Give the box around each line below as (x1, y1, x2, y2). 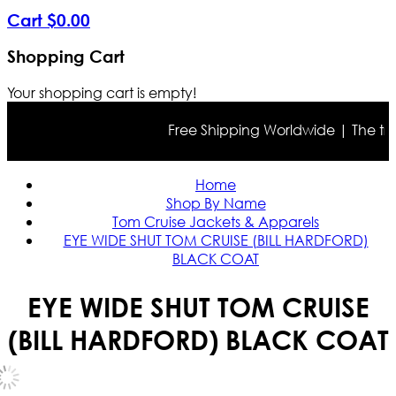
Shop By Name (165, 194, 266, 213)
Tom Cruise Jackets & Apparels (112, 212, 319, 232)
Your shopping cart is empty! (7, 83, 197, 103)
